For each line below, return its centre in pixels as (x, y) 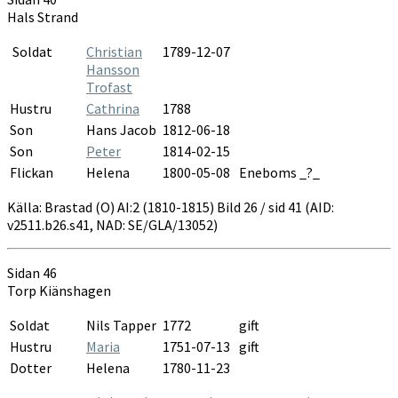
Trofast (109, 87)
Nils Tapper (121, 325)
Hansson (113, 69)
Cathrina (113, 108)
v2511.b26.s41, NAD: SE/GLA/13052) (112, 224)
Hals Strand (43, 16)
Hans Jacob (121, 129)
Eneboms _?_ (279, 172)
